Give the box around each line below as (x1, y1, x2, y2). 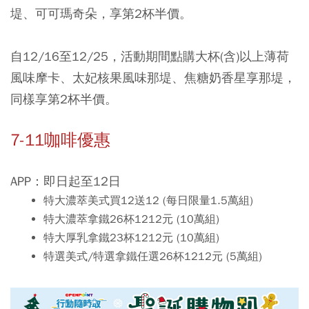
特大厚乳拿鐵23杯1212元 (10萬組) (43, 231, 219, 245)
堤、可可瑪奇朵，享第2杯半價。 (10, 6, 192, 21)
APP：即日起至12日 (10, 173, 121, 189)
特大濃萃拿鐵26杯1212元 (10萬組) (43, 212, 219, 226)
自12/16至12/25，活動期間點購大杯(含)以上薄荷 (10, 48, 289, 64)
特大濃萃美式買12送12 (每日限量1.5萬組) (43, 194, 253, 208)
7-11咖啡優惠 (10, 130, 110, 150)
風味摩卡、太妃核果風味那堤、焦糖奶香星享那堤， (10, 70, 296, 86)
